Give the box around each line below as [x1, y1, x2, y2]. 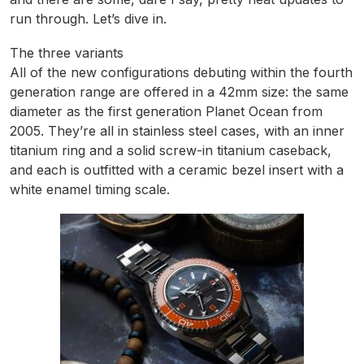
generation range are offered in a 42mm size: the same [10, 84, 349, 101]
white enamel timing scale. [10, 181, 170, 198]
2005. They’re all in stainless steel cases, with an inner [10, 123, 344, 140]
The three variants [10, 45, 123, 62]
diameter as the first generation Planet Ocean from [10, 103, 323, 120]
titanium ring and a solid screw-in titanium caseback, [10, 142, 331, 159]
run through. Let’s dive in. [10, 11, 167, 28]
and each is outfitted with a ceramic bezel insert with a [10, 162, 344, 179]
